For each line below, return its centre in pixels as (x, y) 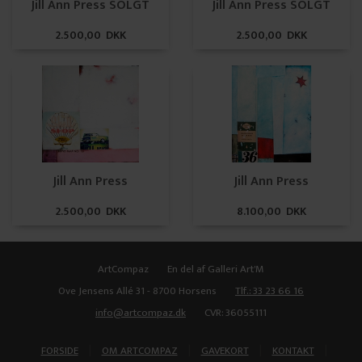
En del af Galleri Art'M (216, 269)
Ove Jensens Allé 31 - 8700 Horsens (137, 291)
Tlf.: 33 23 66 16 (269, 291)
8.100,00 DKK (271, 211)
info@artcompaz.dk (141, 313)
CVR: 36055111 (236, 313)
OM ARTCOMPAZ (139, 351)
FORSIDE (59, 351)
